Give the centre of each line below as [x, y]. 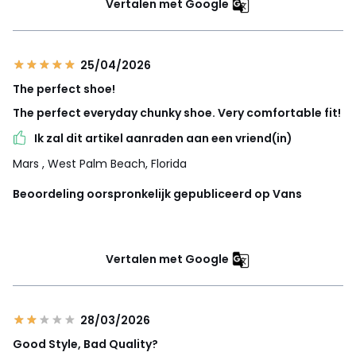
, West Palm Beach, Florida [114, 163]
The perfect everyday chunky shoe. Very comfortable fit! [177, 112]
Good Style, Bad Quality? [85, 344]
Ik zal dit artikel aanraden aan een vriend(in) [163, 138]
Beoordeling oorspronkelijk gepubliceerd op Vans [157, 193]
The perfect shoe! [64, 89]
